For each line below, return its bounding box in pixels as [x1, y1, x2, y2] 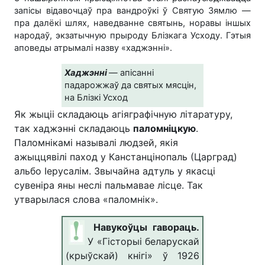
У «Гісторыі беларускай [88, 235, 199, 247]
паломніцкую [133, 122, 196, 134]
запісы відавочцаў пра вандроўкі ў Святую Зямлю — [14, 5, 251, 16]
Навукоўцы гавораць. [93, 221, 199, 233]
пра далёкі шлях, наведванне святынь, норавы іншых [14, 17, 251, 28]
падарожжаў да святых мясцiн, [64, 79, 196, 91]
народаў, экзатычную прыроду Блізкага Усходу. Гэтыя [14, 30, 251, 41]
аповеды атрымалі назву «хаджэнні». [14, 42, 172, 53]
